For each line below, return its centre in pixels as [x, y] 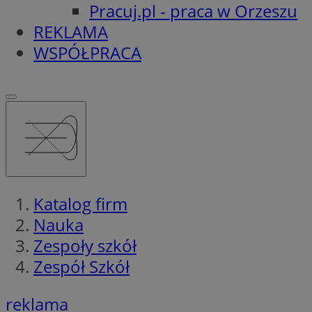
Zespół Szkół [81, 266]
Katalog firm [80, 203]
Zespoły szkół [85, 245]
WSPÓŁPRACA [87, 52]
